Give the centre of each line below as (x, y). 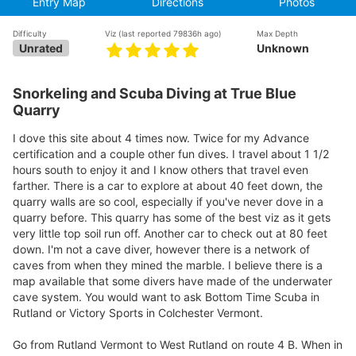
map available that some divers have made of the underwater (172, 281)
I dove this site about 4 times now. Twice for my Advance (161, 137)
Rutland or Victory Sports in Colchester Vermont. (138, 312)
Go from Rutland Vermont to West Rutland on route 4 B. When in (178, 344)
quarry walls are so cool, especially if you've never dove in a (168, 201)
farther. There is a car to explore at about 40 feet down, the (168, 185)
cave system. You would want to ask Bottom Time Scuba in (166, 296)
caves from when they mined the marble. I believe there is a (168, 265)
